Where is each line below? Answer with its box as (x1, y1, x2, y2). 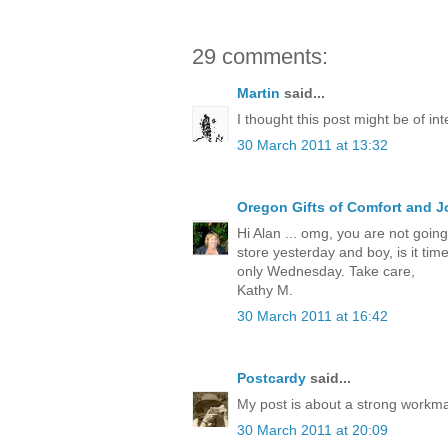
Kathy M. (237, 281, 293, 298)
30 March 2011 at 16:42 (237, 307, 388, 324)
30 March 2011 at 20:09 (237, 421, 388, 438)
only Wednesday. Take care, (237, 262, 415, 279)
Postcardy (237, 369, 306, 386)
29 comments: (192, 43, 328, 69)
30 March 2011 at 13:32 (237, 136, 388, 153)
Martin (237, 84, 280, 101)
